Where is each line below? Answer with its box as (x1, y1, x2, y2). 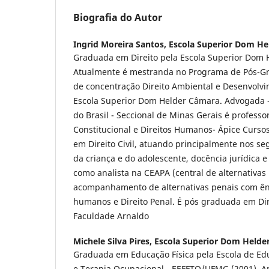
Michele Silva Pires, (73, 235, 154, 247)
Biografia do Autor (73, 11, 162, 25)
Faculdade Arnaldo (73, 210, 149, 222)
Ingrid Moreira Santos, (73, 38, 169, 50)
